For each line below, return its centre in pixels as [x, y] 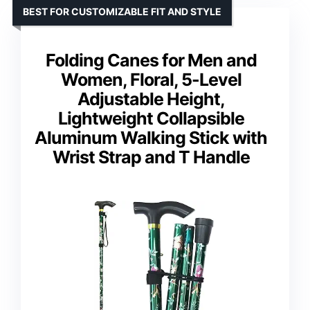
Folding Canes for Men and [151, 61]
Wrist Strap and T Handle [151, 157]
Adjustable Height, [151, 99]
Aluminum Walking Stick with [151, 138]
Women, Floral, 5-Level [151, 80]
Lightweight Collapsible [151, 119]
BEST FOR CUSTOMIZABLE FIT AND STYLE [122, 12]
